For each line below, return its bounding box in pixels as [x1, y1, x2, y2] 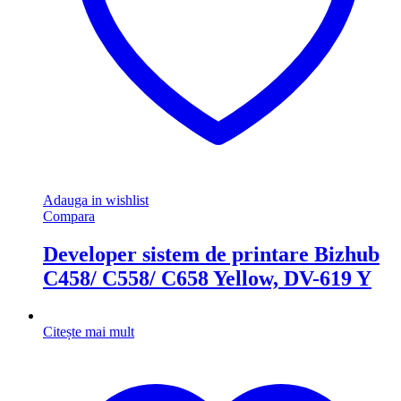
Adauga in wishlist [43, 192, 149, 208]
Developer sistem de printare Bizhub [43, 242, 380, 266]
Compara [43, 208, 95, 224]
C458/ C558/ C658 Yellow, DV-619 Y [43, 266, 371, 290]
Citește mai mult [43, 324, 134, 340]
